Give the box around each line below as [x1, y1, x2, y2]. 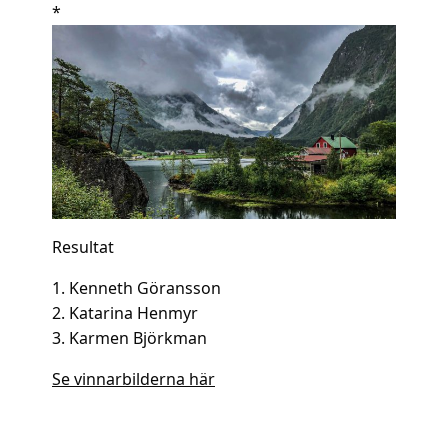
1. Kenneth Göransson [52, 276, 221, 299]
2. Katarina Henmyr [52, 301, 198, 324]
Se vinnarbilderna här [52, 367, 215, 390]
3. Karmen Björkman [52, 326, 207, 349]
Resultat [52, 235, 114, 258]
